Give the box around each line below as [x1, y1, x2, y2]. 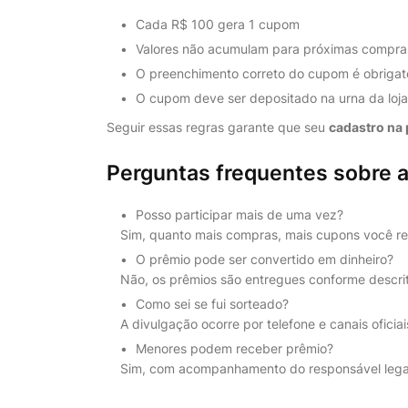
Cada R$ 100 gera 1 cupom [132, 16, 300, 32]
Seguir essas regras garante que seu [107, 119, 329, 135]
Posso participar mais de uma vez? [132, 207, 343, 222]
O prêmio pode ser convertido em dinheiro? [132, 251, 393, 267]
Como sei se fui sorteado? [132, 296, 289, 311]
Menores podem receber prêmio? [132, 341, 333, 356]
